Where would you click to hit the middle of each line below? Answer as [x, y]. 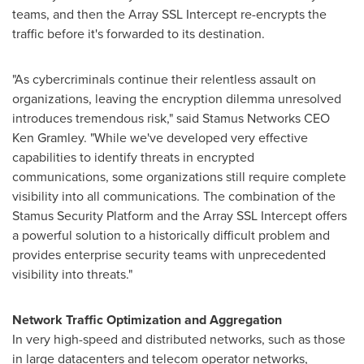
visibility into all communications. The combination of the [174, 196]
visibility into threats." [72, 274]
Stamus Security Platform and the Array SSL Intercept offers [180, 216]
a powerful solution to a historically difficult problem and [171, 235]
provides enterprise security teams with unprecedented [169, 255]
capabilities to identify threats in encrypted [133, 157]
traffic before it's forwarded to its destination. [139, 34]
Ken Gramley [48, 138]
